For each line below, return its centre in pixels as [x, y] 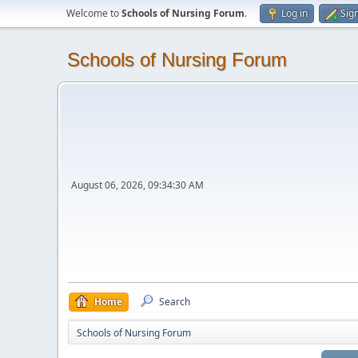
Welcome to [94, 13]
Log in [294, 13]
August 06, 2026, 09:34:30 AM [137, 185]
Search [175, 302]
